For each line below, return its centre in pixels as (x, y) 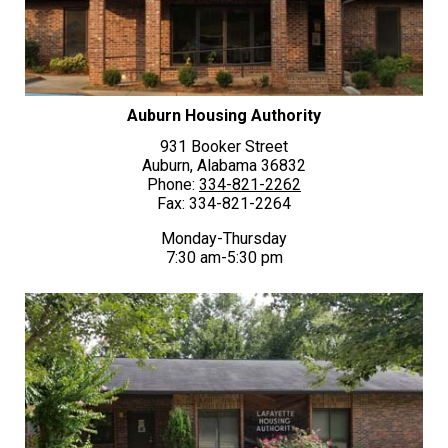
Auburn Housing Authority (224, 116)
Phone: (173, 185)
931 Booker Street (224, 147)
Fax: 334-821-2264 (224, 204)
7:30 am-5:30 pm (224, 258)
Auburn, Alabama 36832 (224, 166)
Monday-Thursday (224, 239)
